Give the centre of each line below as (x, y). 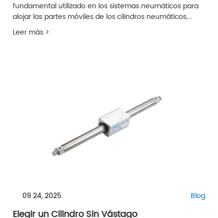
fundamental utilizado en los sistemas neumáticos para (105, 6)
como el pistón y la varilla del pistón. (73, 27)
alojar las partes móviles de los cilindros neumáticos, (100, 17)
